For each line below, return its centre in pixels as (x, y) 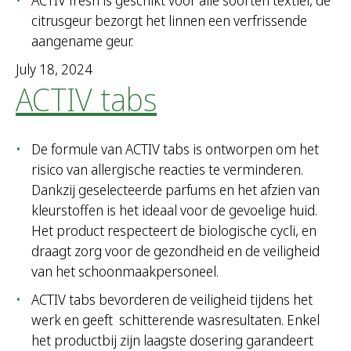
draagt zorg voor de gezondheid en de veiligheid (175, 251)
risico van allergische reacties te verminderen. (167, 170)
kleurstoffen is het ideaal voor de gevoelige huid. (174, 210)
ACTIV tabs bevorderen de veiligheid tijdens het (172, 300)
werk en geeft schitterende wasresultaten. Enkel (175, 320)
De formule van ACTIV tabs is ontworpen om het (175, 149)
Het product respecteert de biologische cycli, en (174, 231)
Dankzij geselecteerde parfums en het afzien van (175, 190)
